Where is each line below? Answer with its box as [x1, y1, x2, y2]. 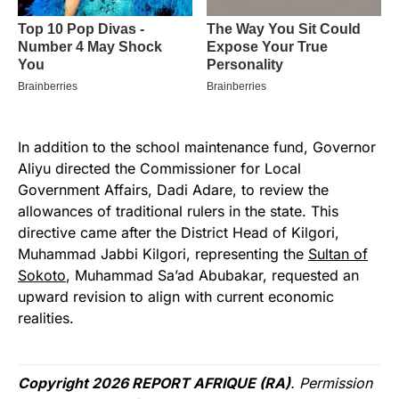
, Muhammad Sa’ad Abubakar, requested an [66, 266, 359, 285]
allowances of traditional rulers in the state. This [18, 202, 338, 221]
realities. [18, 309, 74, 328]
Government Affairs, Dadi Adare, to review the [18, 181, 329, 199]
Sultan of [308, 245, 368, 264]
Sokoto [18, 266, 66, 285]
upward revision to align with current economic [18, 288, 334, 306]
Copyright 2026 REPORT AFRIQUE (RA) [18, 374, 290, 393]
